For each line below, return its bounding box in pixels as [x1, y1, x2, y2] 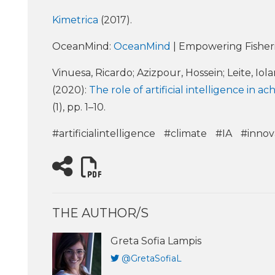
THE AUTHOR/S [52, 206, 149, 221]
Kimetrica [52, 14, 101, 26]
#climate [164, 128, 207, 140]
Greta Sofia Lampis [110, 235, 201, 247]
